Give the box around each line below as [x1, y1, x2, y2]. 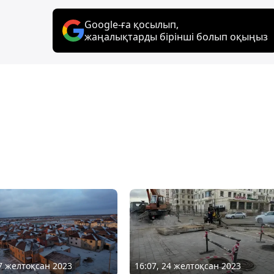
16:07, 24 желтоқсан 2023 [134, 259, 241, 272]
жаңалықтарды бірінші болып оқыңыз [84, 29, 268, 43]
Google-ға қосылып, [84, 17, 179, 31]
